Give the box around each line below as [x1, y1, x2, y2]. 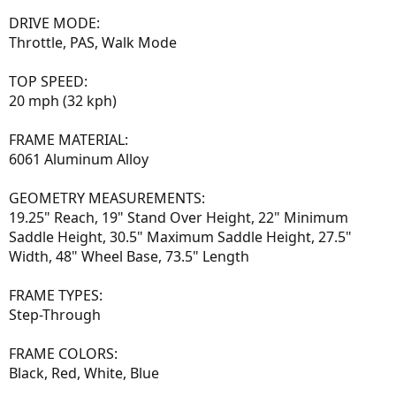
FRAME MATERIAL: [9, 129, 128, 149]
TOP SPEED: [9, 71, 88, 91]
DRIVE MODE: [9, 12, 100, 33]
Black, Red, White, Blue [9, 362, 159, 383]
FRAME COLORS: [9, 343, 118, 363]
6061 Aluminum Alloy [9, 148, 148, 169]
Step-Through [9, 304, 101, 324]
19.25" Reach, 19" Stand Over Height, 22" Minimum [9, 207, 348, 227]
